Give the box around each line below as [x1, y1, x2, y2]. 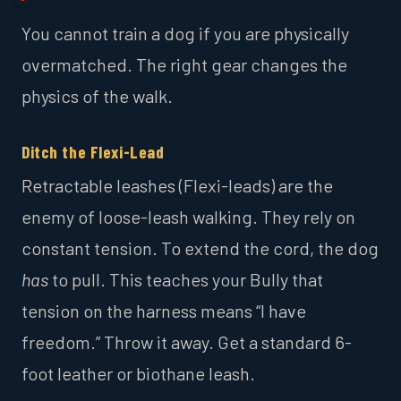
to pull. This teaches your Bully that [48, 269, 323, 291]
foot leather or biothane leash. [21, 363, 255, 385]
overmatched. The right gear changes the [21, 54, 347, 76]
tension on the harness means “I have [21, 300, 306, 322]
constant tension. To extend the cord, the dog [21, 237, 379, 260]
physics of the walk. [21, 85, 173, 107]
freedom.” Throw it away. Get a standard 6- [21, 331, 352, 354]
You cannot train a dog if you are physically [21, 22, 349, 45]
